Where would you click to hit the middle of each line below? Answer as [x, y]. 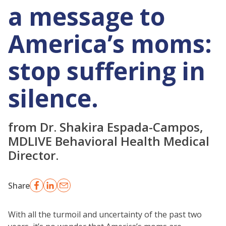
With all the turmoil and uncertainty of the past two [105, 214]
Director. [33, 155]
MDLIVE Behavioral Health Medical [109, 141]
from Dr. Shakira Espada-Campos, [106, 127]
